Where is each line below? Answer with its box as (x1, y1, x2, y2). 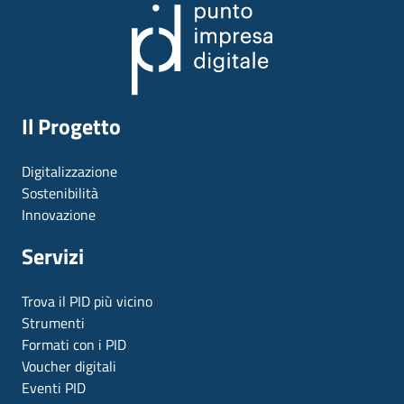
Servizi (22, 239, 84, 272)
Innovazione (22, 203, 96, 225)
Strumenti (22, 311, 85, 334)
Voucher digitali (22, 354, 116, 377)
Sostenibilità (22, 181, 98, 204)
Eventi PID (22, 376, 86, 399)
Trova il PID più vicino (22, 289, 152, 312)
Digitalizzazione (22, 160, 117, 182)
